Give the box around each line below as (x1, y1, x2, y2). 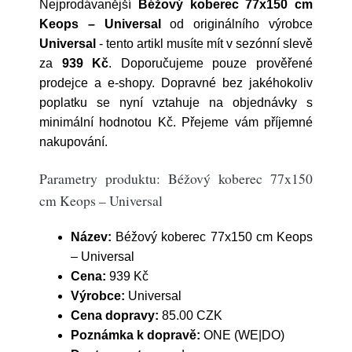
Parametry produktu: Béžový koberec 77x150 (39, 169, 313, 188)
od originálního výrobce (160, 17, 313, 31)
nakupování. (39, 135, 108, 148)
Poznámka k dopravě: (71, 328, 200, 342)
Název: (71, 230, 112, 244)
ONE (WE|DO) (200, 328, 284, 342)
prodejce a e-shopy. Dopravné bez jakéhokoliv (39, 76, 313, 90)
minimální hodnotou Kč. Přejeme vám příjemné (39, 115, 313, 129)
